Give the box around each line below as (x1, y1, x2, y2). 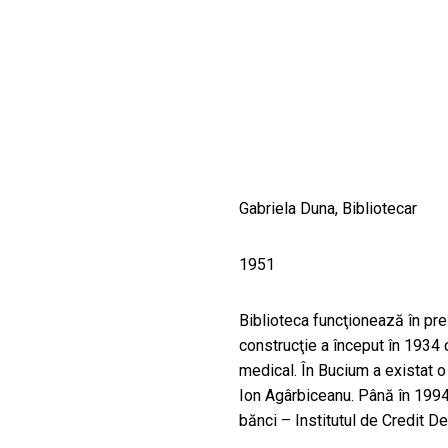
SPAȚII (28, 45, 136, 88)
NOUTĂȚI (28, 103, 178, 146)
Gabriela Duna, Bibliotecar (239, 199, 417, 219)
